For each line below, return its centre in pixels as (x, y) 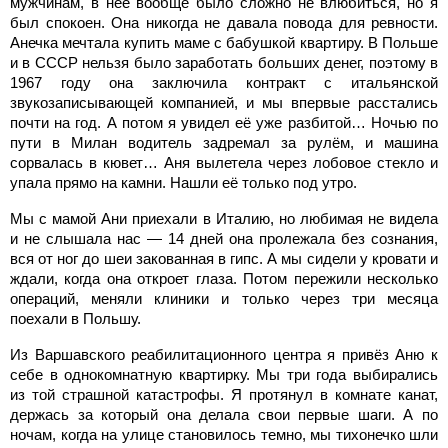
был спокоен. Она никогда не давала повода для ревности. (224, 22)
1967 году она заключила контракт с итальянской (224, 82)
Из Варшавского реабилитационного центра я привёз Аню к (224, 354)
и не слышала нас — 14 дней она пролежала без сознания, (224, 238)
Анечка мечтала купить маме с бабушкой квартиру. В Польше (224, 42)
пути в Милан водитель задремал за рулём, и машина (224, 142)
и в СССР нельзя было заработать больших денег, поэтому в (224, 62)
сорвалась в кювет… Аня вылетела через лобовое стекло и (224, 162)
